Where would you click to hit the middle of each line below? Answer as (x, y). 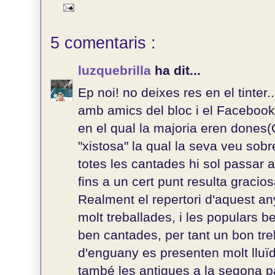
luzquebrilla (116, 70)
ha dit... (178, 70)
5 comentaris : (103, 43)
